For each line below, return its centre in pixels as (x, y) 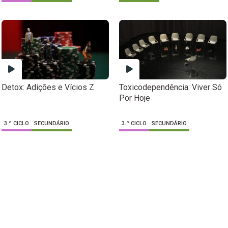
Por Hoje (135, 98)
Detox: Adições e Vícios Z (48, 88)
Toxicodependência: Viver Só (170, 88)
